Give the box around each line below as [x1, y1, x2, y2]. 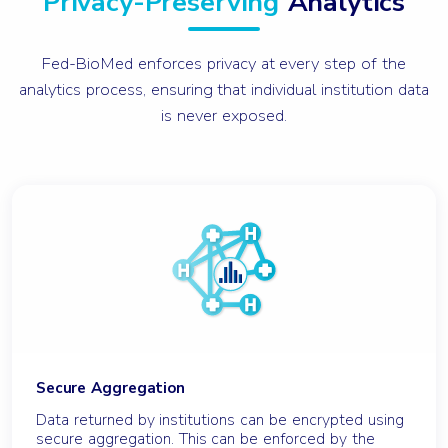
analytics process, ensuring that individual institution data [19, 77, 429, 101]
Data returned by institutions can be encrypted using [36, 408, 404, 431]
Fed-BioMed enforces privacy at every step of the [42, 51, 406, 75]
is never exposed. [161, 103, 287, 127]
